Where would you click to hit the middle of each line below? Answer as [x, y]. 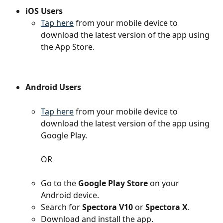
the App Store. [68, 47]
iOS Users [44, 11]
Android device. [70, 195]
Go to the [59, 183]
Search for [61, 207]
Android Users [53, 87]
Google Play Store [113, 183]
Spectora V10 [108, 207]
